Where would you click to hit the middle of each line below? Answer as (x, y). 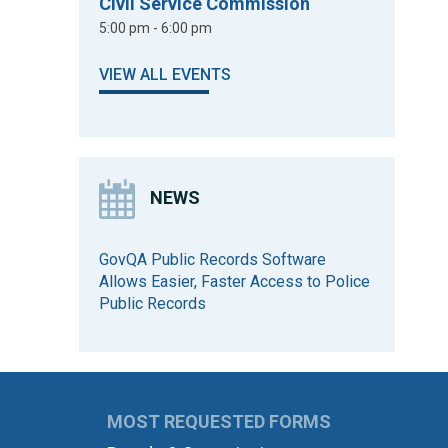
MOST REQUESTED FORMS (218, 421)
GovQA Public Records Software (213, 259)
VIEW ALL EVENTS (165, 74)
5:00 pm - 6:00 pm (156, 28)
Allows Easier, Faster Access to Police (235, 281)
